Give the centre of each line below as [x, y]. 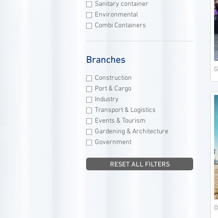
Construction [113, 78]
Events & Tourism [120, 121]
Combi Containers [120, 26]
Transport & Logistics [125, 110]
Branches [106, 59]
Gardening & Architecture [131, 132]
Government [113, 142]
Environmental [116, 15]
